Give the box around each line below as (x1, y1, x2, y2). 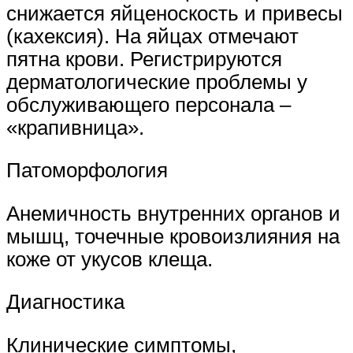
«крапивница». (6, 116, 144, 139)
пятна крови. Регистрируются (6, 47, 282, 70)
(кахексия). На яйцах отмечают (6, 24, 299, 47)
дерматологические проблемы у (6, 70, 307, 93)
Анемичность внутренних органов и (6, 202, 340, 225)
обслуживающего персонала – (6, 93, 291, 116)
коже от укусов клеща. (6, 247, 213, 270)
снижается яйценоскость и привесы (6, 2, 343, 24)
